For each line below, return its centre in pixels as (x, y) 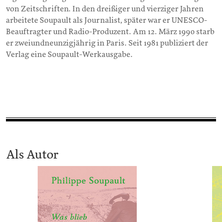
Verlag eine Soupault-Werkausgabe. (69, 55)
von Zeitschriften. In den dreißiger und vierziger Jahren (105, 9)
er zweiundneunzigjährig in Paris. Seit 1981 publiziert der (107, 43)
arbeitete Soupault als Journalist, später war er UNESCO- (107, 21)
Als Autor (32, 155)
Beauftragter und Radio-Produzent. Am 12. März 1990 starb (110, 32)
